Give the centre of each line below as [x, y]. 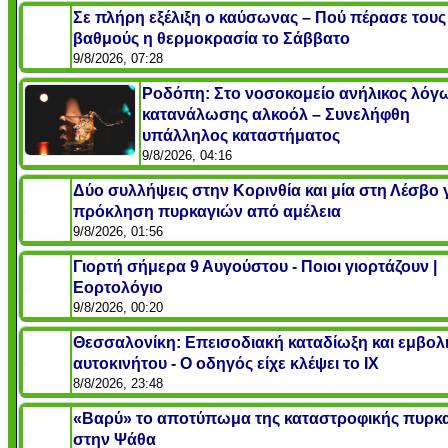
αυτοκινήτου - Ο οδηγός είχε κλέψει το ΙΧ [226, 363]
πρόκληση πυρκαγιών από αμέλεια [207, 211]
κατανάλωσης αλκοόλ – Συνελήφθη [276, 114]
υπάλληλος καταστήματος [241, 135]
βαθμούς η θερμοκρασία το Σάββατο [211, 38]
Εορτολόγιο [118, 287]
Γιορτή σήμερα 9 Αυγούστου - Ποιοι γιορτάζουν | [255, 266]
